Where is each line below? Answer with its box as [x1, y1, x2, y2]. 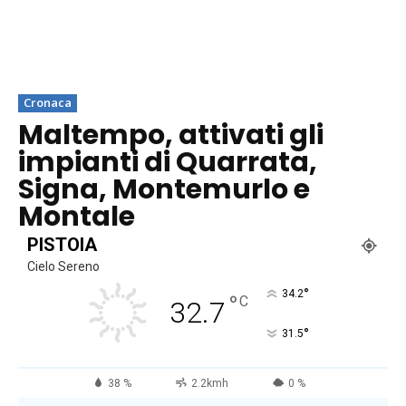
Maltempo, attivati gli [18, 116, 324, 155]
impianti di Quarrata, [18, 143, 317, 182]
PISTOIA [27, 234, 97, 256]
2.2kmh [190, 377, 228, 391]
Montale [18, 198, 135, 237]
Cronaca [24, 94, 72, 111]
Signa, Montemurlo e [18, 170, 310, 209]
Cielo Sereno [27, 259, 100, 275]
